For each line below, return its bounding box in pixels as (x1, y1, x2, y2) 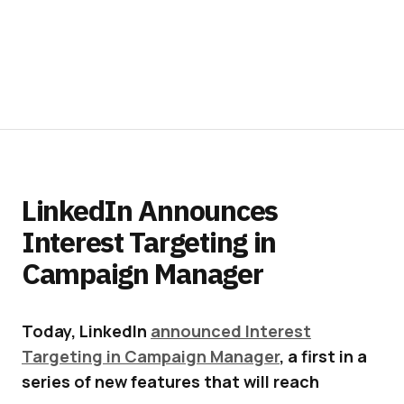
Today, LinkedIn (22, 319, 151, 342)
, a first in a (280, 344, 367, 367)
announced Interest (151, 319, 311, 342)
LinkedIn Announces (22, 190, 278, 229)
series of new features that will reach (22, 370, 319, 392)
